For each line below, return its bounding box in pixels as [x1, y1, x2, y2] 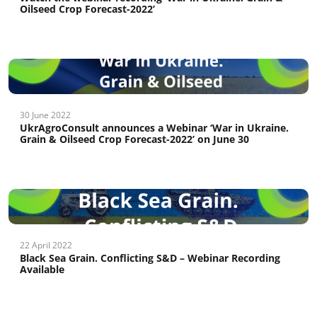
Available [20, 263, 64, 276]
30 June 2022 [20, 109, 71, 121]
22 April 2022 [20, 239, 72, 251]
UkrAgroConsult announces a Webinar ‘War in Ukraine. [20, 121, 289, 134]
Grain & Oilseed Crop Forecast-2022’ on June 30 [20, 132, 249, 146]
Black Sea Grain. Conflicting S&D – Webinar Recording [20, 251, 280, 265]
